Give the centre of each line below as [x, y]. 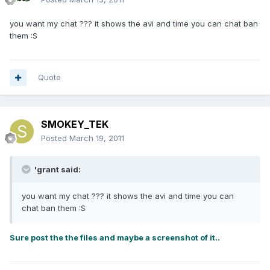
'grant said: [57, 170]
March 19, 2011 [97, 138]
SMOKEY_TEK [75, 124]
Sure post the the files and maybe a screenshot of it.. [115, 238]
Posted [55, 138]
